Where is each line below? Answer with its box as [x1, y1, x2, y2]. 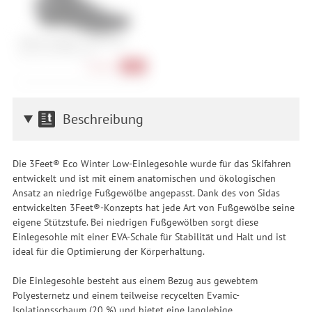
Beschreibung [62, 109, 143, 129]
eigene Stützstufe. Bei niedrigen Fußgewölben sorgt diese [12, 214, 258, 228]
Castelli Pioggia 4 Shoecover [17, 36, 125, 48]
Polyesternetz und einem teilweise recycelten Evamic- [12, 288, 240, 302]
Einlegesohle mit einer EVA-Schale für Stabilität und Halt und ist [12, 229, 286, 243]
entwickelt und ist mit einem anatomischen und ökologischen [12, 171, 276, 185]
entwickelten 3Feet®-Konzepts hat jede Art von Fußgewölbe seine [12, 200, 295, 214]
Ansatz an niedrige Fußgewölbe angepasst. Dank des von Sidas [12, 185, 280, 199]
